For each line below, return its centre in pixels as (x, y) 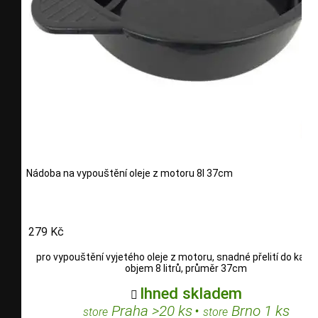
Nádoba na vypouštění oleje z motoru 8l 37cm (130, 173)
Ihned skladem (191, 294)
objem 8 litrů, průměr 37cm (186, 269)
